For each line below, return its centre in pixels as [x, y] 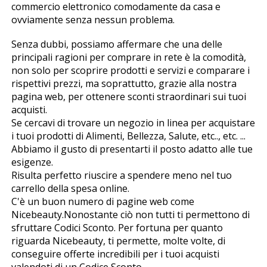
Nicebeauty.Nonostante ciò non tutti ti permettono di [130, 214]
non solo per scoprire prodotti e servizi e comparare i [130, 70]
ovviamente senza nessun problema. [93, 20]
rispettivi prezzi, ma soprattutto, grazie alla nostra [124, 83]
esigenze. [32, 162]
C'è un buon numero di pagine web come [103, 201]
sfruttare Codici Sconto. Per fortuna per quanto [117, 227]
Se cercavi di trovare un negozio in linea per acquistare [133, 122]
